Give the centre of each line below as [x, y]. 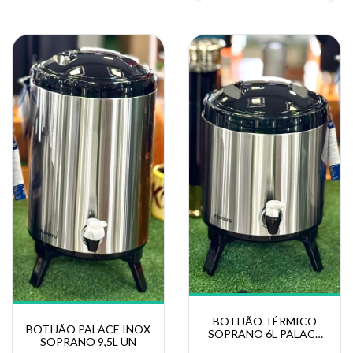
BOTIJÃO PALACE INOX [88, 329]
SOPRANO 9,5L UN [88, 342]
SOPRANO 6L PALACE [265, 333]
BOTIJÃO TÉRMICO [265, 321]
